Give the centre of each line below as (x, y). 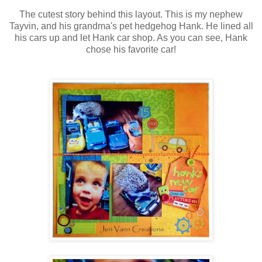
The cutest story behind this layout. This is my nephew (131, 15)
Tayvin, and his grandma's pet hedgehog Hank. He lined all (131, 26)
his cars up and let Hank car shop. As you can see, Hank (131, 38)
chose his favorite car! (131, 50)
